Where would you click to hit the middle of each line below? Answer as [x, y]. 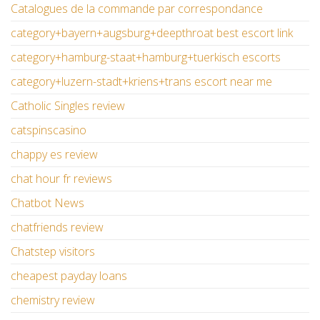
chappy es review [54, 155]
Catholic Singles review [68, 106]
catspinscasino [49, 130]
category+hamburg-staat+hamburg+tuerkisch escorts [146, 57]
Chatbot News [47, 203]
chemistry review [53, 300]
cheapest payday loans [69, 276]
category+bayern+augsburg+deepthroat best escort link [152, 33]
